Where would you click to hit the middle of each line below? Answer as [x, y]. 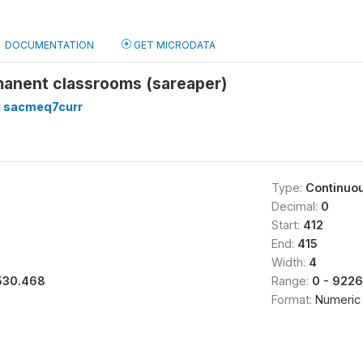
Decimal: [296, 206]
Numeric [337, 299]
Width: [290, 262]
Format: [293, 299]
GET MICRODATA [173, 45]
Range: [291, 281]
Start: [287, 225]
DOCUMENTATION [49, 45]
